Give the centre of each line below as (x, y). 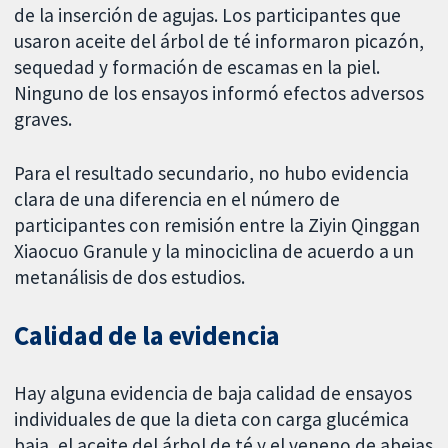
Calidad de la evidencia (147, 336)
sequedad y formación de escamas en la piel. (197, 66)
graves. (43, 118)
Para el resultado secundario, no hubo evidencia (212, 173)
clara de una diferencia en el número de (177, 199)
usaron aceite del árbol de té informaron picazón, (219, 40)
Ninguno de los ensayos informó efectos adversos (219, 92)
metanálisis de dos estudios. (130, 277)
